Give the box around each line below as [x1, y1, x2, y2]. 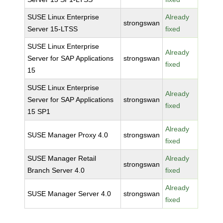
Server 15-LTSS [27, 25, 78, 33]
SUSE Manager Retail [27, 154, 97, 162]
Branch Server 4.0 [27, 166, 85, 174]
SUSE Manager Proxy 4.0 [27, 131, 109, 139]
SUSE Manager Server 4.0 [27, 190, 111, 198]
